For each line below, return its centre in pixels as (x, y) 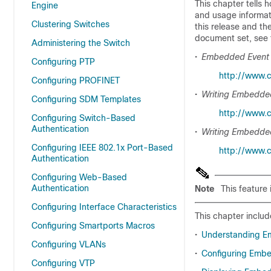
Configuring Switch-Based (83, 118)
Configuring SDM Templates (86, 99)
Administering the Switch (81, 43)
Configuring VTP (63, 263)
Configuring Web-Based (79, 177)
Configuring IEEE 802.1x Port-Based (102, 148)
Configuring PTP (63, 62)
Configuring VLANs (69, 244)
